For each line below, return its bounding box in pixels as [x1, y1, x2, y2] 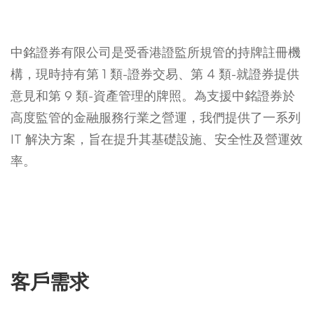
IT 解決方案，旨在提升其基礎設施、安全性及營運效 [11, 131, 303, 146]
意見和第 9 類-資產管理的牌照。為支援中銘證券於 [11, 88, 295, 103]
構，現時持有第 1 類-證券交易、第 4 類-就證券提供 [11, 66, 299, 81]
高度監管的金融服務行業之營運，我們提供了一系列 [11, 109, 301, 125]
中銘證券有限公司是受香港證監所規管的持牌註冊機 [11, 44, 301, 60]
